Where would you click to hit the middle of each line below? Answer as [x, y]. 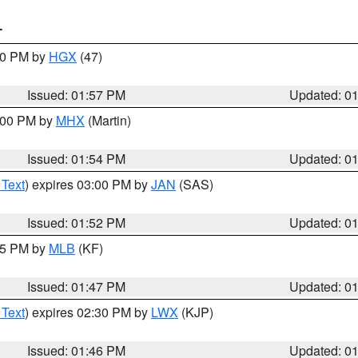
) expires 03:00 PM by [88, 184]
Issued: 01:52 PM [77, 223]
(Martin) [108, 120]
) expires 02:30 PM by [88, 312]
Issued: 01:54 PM [77, 159]
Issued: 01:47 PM [77, 286]
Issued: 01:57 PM [77, 95]
